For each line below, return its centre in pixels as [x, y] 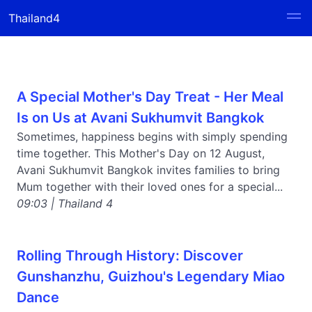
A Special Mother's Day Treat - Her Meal [150, 97]
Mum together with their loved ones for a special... [150, 187]
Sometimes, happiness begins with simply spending [152, 136]
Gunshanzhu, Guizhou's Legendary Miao [151, 276]
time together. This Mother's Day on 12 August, [141, 153]
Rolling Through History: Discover [130, 256]
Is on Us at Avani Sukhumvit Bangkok [140, 118]
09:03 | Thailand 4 [65, 203]
